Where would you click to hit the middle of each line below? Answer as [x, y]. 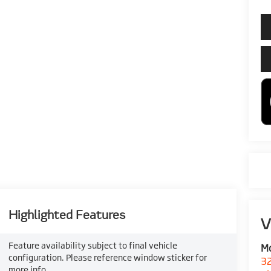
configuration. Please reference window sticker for [107, 257]
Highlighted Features [67, 215]
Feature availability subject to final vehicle [93, 245]
